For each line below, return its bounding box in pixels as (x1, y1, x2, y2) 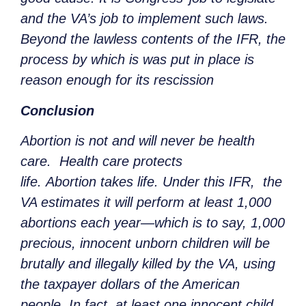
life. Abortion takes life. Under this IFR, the (20, 174, 282, 190)
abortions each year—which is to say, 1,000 (20, 215, 285, 231)
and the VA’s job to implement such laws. (20, 11, 268, 27)
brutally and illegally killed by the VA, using (20, 256, 275, 272)
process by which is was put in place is (20, 52, 254, 68)
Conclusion (20, 102, 94, 118)
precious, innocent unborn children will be (20, 236, 270, 251)
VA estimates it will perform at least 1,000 (20, 195, 271, 210)
